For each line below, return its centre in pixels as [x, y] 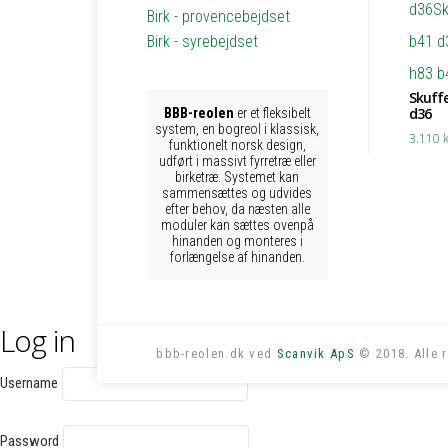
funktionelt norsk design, [237, 145]
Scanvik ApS [315, 353]
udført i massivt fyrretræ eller [237, 161]
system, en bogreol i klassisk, [237, 129]
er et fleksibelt [272, 113]
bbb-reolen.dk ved [216, 353]
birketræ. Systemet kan [237, 177]
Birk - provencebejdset [218, 16]
